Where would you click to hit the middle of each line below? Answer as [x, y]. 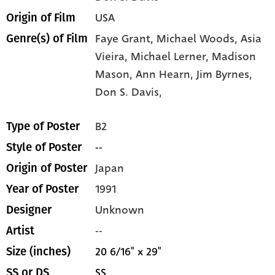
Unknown [120, 210]
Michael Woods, [199, 39]
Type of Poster [43, 127]
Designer [29, 210]
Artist [20, 231]
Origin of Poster [47, 168]
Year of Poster [42, 189]
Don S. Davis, [129, 92]
